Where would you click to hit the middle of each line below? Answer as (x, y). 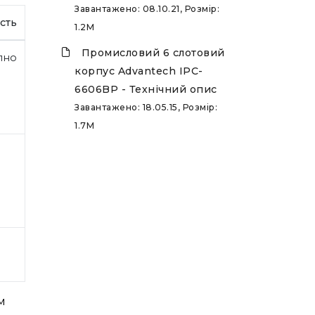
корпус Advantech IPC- (139, 71)
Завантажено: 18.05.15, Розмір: (146, 108)
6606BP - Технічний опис (146, 90)
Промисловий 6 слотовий (153, 53)
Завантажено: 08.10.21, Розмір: (147, 9)
